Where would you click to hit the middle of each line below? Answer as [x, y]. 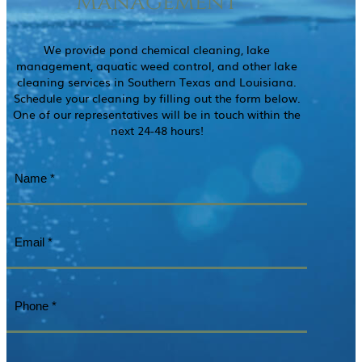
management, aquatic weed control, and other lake [157, 65]
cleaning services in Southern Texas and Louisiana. [157, 81]
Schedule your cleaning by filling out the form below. [157, 97]
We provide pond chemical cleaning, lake [157, 49]
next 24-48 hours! [157, 130]
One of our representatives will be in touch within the [157, 114]
